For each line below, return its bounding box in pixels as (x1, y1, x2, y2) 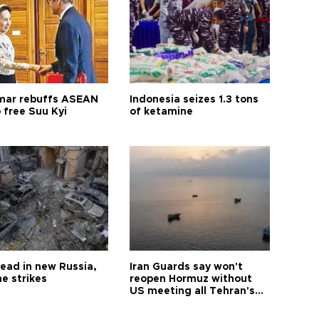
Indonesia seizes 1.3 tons (130, 95, 259, 105)
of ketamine (130, 107, 194, 117)
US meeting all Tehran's (130, 286, 256, 296)
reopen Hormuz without (130, 274, 253, 284)
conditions (130, 298, 185, 308)
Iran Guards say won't (130, 262, 244, 272)
